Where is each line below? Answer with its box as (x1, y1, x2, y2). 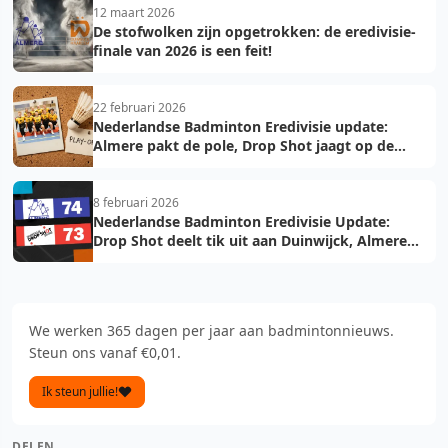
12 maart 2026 (93, 3, 175, 21)
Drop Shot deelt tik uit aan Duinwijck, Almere (93, 230, 407, 250)
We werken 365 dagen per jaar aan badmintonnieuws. (29, 320, 394, 340)
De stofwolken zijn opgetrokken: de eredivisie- (93, 21, 416, 41)
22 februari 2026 (93, 98, 186, 116)
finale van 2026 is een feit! (93, 40, 272, 60)
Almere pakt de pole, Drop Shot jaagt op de (93, 135, 394, 155)
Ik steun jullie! (42, 382, 118, 400)
